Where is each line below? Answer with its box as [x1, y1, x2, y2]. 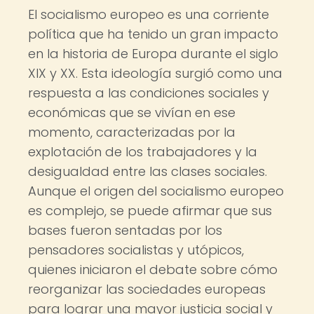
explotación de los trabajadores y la [28, 143, 257, 161]
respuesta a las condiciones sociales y [28, 84, 269, 102]
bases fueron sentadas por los [28, 221, 222, 239]
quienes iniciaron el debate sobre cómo [28, 261, 278, 278]
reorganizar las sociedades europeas [28, 280, 266, 298]
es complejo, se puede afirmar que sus [28, 202, 272, 219]
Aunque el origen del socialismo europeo [28, 182, 284, 200]
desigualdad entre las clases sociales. [28, 163, 267, 180]
